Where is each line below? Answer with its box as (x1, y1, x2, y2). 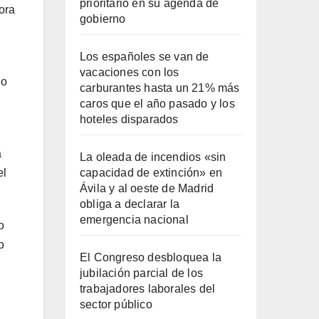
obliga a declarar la (80, 197, 179, 210)
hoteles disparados (80, 113, 179, 125)
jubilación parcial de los (80, 266, 203, 279)
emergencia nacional (80, 213, 189, 226)
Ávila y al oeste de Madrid (80, 182, 214, 194)
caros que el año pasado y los (80, 97, 235, 110)
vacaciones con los (80, 66, 179, 78)
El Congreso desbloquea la (80, 251, 221, 263)
